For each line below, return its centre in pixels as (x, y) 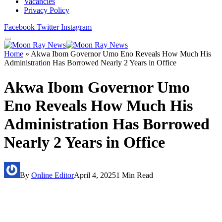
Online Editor (53, 175)
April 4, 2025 (95, 175)
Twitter (48, 27)
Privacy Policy (47, 10)
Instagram (76, 27)
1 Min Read (135, 175)
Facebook (19, 27)
